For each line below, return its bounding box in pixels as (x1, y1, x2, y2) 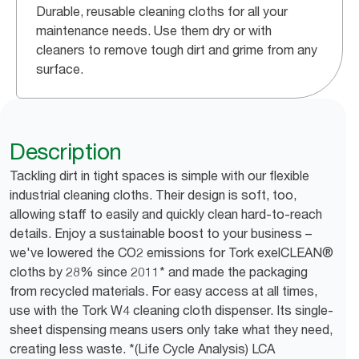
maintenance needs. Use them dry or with (36, 22, 272, 38)
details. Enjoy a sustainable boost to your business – (10, 225, 312, 241)
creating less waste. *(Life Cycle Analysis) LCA (10, 341, 275, 357)
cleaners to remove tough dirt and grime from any (36, 42, 317, 58)
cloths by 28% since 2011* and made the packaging (10, 264, 308, 280)
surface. (36, 61, 83, 77)
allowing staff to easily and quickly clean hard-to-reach (10, 206, 322, 222)
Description (10, 138, 122, 165)
